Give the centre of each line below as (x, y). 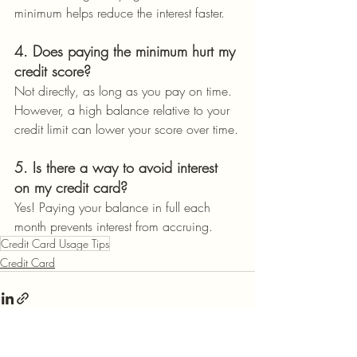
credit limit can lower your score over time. (126, 129)
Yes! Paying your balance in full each (114, 207)
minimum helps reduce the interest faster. (120, 13)
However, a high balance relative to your (124, 110)
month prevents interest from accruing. (114, 226)
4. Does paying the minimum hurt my (127, 51)
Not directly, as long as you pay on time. (125, 91)
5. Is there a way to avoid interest (118, 167)
